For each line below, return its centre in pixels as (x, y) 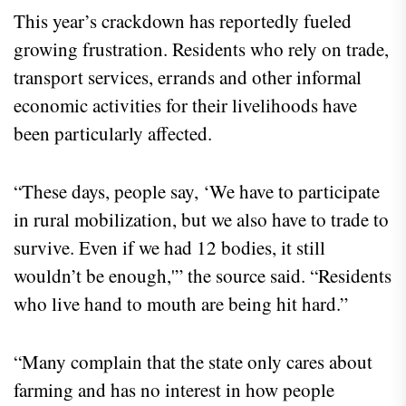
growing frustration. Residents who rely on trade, (201, 49)
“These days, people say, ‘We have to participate (197, 192)
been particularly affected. (113, 134)
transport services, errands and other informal (188, 77)
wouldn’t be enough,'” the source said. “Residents (203, 276)
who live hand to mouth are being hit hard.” (181, 304)
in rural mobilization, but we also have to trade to (201, 220)
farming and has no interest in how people (174, 390)
